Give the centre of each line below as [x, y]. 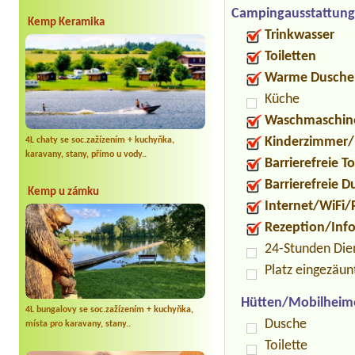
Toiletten [291, 56]
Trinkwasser [300, 35]
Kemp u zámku [63, 192]
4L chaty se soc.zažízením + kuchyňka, [100, 140]
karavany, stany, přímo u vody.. [86, 154]
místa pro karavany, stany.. [78, 324]
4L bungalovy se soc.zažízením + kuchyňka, [109, 309]
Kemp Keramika [66, 22]
